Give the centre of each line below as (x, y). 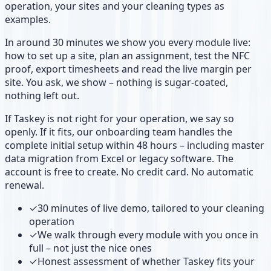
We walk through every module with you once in (148, 235)
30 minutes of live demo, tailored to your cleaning (151, 208)
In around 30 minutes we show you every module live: (128, 43)
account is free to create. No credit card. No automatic (129, 172)
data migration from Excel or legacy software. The (119, 159)
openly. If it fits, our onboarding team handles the (119, 132)
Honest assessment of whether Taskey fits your (146, 262)
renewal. (24, 185)
